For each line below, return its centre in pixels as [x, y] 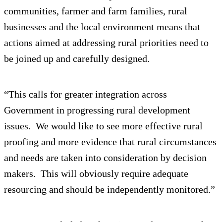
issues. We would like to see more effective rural [103, 126]
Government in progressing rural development [97, 110]
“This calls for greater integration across [85, 94]
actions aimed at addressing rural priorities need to [106, 42]
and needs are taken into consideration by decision [105, 157]
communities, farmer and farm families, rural [96, 11]
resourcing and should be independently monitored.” [110, 189]
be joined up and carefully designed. [77, 58]
